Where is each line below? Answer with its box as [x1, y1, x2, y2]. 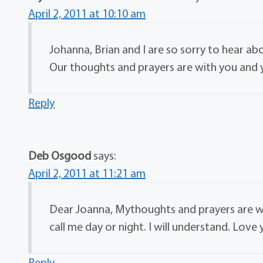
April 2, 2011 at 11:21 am [28, 166, 146, 181]
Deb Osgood [28, 148, 92, 163]
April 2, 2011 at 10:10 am [28, 6, 146, 21]
